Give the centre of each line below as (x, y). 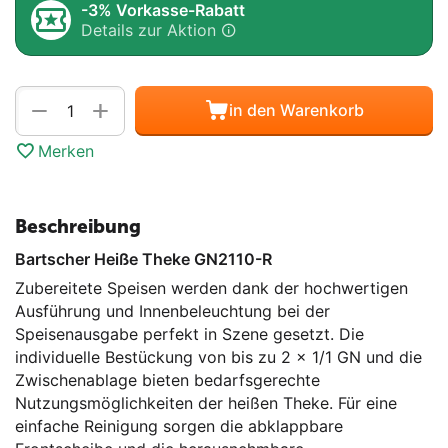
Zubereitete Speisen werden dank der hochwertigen (211, 287)
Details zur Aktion (148, 29)
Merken (66, 150)
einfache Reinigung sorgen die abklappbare (179, 425)
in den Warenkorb (296, 110)
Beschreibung (78, 226)
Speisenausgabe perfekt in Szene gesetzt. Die (189, 333)
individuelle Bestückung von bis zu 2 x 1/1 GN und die (218, 356)
